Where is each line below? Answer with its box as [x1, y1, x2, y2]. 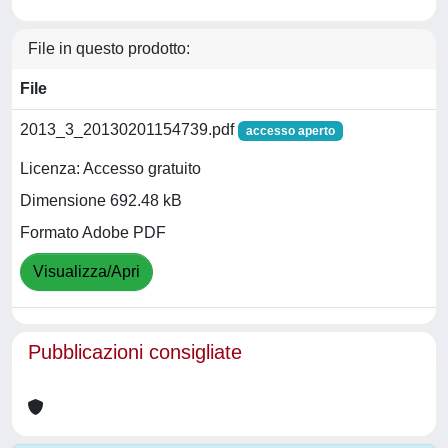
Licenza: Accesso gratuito [20, 160, 201, 178]
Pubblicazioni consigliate [28, 341, 242, 363]
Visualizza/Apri [33, 263, 140, 281]
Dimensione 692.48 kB [20, 192, 182, 210]
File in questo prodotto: [28, 40, 190, 57]
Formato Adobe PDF [20, 224, 166, 242]
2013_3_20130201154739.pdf [20, 121, 238, 138]
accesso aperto [245, 124, 335, 138]
